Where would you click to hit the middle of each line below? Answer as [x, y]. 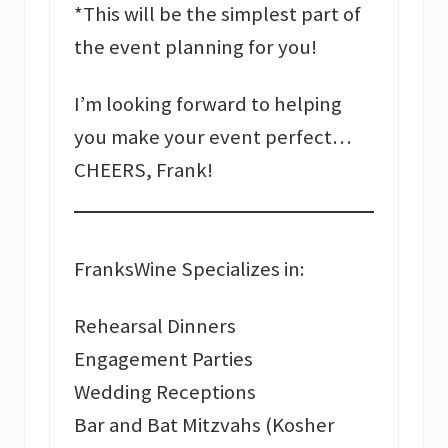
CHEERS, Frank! [143, 170]
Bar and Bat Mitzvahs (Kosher [204, 425]
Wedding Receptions [165, 392]
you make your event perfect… [213, 137]
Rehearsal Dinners [155, 326]
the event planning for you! [195, 47]
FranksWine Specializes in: [189, 269]
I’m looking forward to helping [208, 104]
